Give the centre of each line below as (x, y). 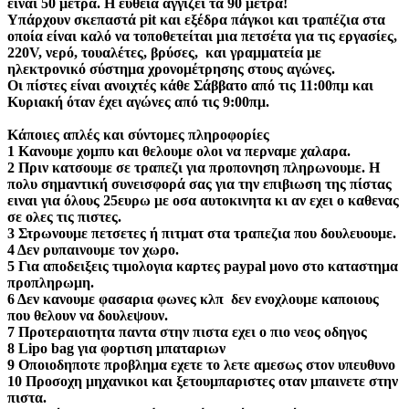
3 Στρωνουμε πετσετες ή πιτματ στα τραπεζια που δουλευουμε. (202, 233)
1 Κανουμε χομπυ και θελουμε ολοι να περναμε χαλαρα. (181, 151)
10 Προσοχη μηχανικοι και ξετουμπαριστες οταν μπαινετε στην (203, 381)
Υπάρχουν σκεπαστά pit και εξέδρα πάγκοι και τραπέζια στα (196, 19)
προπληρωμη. (51, 282)
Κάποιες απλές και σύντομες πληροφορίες (138, 134)
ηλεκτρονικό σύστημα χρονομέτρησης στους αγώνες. (171, 68)
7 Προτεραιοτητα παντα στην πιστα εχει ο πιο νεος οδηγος (189, 331)
